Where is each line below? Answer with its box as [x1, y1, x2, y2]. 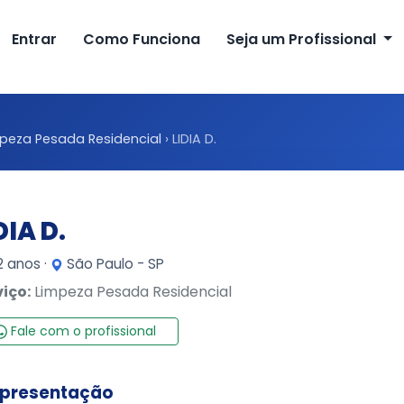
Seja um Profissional [225, 29, 380, 50]
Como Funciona [83, 29, 201, 50]
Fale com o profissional [7, 322, 156, 340]
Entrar [12, 29, 58, 50]
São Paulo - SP [63, 254, 164, 273]
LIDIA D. [172, 130, 216, 148]
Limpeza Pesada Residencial [31, 281, 232, 302]
